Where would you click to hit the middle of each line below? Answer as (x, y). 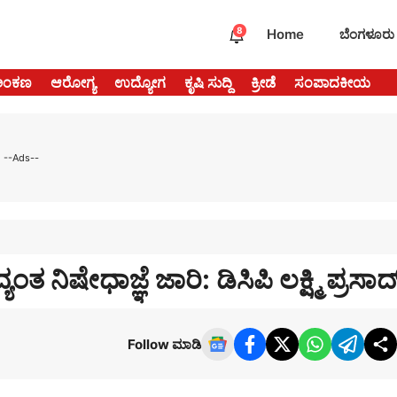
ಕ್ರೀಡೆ (263, 83)
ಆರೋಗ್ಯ (73, 83)
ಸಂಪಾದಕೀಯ (332, 83)
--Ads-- (21, 157)
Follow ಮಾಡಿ (164, 344)
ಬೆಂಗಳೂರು (367, 35)
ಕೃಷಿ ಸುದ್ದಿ (208, 83)
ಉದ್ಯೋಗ (140, 83)
